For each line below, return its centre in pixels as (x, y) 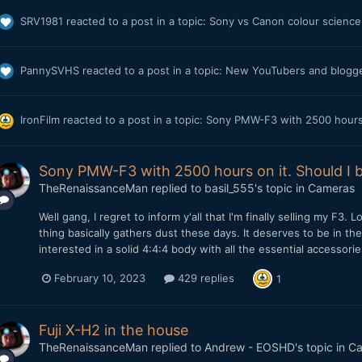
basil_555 (229, 187)
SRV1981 (41, 21)
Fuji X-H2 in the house (113, 330)
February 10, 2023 (99, 278)
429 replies (204, 278)
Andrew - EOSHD (249, 347)
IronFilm (40, 120)
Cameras (331, 187)
